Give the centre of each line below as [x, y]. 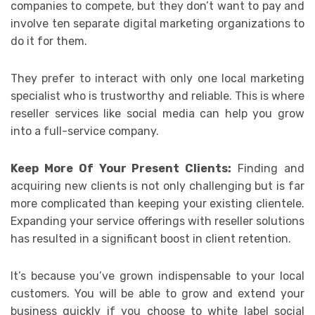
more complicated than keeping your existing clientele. [157, 204]
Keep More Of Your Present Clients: [121, 169]
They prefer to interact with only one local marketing [157, 79]
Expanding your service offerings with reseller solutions [157, 221]
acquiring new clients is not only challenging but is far [157, 186]
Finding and [268, 169]
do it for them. [49, 41]
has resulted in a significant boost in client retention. [151, 239]
